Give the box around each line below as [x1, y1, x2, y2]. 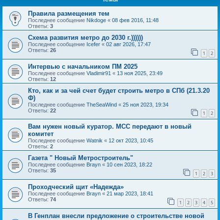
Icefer [86, 41, 100, 47]
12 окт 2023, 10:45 [109, 137, 153, 144]
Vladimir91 [86, 70, 111, 76]
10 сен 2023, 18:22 [107, 162, 152, 168]
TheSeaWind [86, 101, 117, 108]
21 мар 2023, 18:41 [107, 190, 153, 196]
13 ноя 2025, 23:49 [117, 70, 163, 76]
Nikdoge [86, 17, 106, 23]
